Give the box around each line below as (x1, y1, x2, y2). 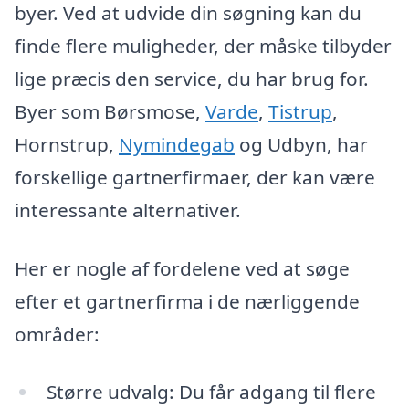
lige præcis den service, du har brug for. (15, 65, 369, 91)
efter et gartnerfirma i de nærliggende (15, 288, 360, 314)
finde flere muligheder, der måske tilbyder (15, 32, 392, 58)
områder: (15, 320, 100, 347)
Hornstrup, (15, 131, 119, 157)
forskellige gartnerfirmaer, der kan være (15, 163, 375, 190)
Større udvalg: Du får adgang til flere (46, 379, 376, 405)
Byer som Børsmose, (15, 98, 205, 124)
